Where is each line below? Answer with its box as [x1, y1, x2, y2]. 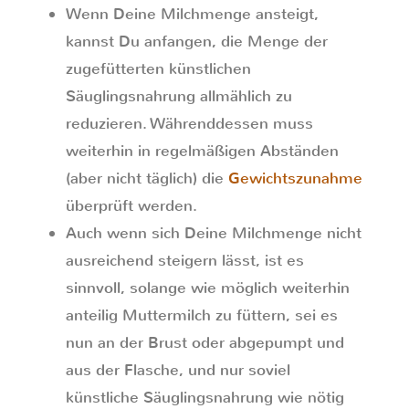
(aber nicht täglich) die [66, 168, 228, 189]
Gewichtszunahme [228, 168, 362, 189]
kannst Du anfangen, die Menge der [66, 31, 328, 52]
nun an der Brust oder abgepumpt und [66, 332, 344, 353]
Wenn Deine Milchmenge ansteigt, [66, 4, 319, 25]
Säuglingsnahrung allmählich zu [66, 86, 292, 107]
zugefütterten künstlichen [66, 58, 251, 79]
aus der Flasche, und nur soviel [66, 360, 290, 381]
